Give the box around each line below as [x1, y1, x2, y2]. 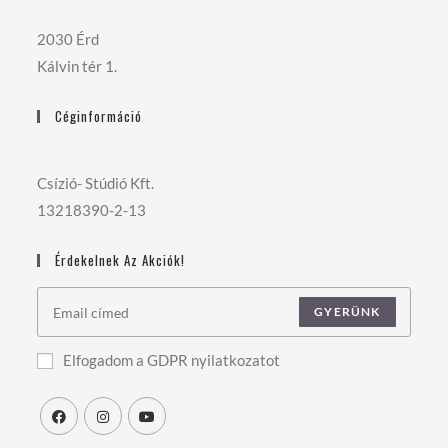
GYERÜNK [314, 304, 381, 319]
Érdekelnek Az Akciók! [55, 250, 186, 270]
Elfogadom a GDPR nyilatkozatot [63, 351, 281, 369]
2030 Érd [37, 30, 100, 48]
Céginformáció [55, 106, 143, 126]
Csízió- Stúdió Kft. [37, 174, 155, 192]
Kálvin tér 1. [37, 57, 118, 75]
